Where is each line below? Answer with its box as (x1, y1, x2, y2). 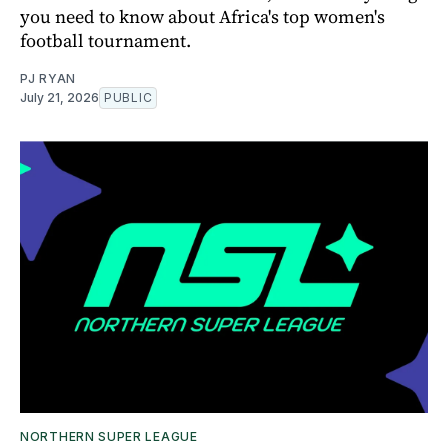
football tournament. (20, 27, 191, 53)
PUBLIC (104, 89, 153, 105)
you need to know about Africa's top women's (20, 3, 385, 29)
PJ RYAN (20, 70, 76, 86)
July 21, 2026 (20, 89, 99, 105)
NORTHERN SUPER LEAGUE (20, 428, 198, 444)
